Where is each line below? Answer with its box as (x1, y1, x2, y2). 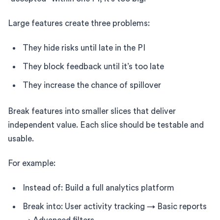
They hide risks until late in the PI (23, 43, 145, 52)
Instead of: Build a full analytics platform (23, 183, 174, 192)
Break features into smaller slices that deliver (8, 107, 176, 115)
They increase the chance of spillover (23, 81, 161, 89)
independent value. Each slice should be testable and (8, 120, 204, 129)
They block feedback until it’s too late (23, 62, 164, 71)
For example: (8, 159, 55, 167)
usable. (8, 134, 34, 143)
